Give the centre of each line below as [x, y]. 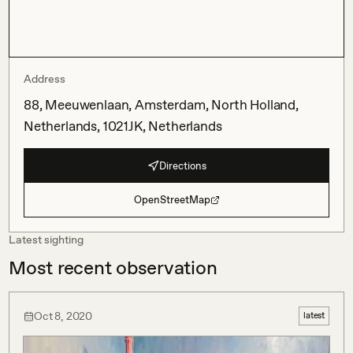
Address [45, 79]
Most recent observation [113, 268]
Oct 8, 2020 [63, 316]
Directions [182, 165]
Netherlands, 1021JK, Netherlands [123, 126]
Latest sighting [46, 240]
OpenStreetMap [172, 200]
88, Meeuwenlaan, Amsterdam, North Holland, [161, 105]
